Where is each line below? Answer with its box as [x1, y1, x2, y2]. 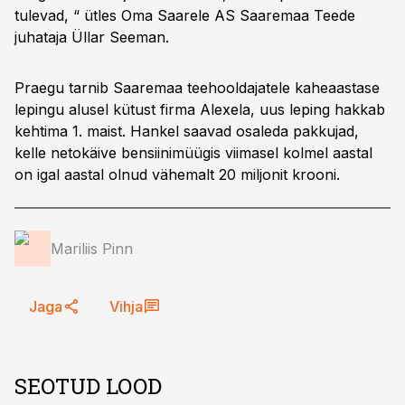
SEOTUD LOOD [14, 372, 162, 400]
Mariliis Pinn [51, 240, 133, 258]
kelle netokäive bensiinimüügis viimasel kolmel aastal [14, 144, 372, 162]
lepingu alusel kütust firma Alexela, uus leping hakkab [14, 100, 385, 118]
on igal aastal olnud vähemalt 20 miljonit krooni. [14, 165, 340, 184]
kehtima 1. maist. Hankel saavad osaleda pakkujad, [14, 122, 359, 140]
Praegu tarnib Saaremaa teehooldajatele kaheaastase [14, 79, 380, 97]
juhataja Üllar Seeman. [14, 28, 169, 46]
